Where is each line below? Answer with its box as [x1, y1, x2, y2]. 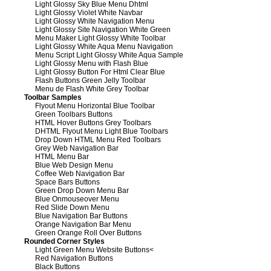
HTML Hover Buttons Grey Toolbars [35, 118, 151, 127]
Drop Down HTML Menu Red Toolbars [35, 135, 161, 144]
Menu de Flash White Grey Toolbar [35, 84, 149, 93]
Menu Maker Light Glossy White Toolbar [35, 33, 166, 42]
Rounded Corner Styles [24, 237, 105, 246]
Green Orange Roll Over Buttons [35, 228, 142, 237]
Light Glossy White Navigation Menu [35, 16, 154, 25]
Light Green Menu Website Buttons [35, 245, 149, 254]
